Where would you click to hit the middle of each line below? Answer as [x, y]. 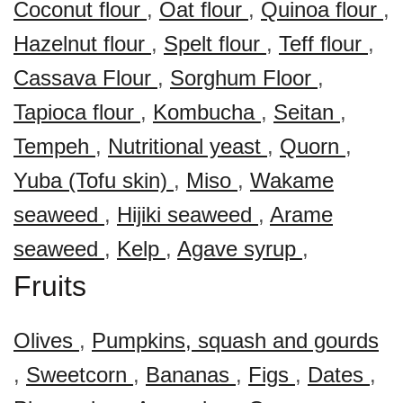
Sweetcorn [80, 375]
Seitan [307, 112]
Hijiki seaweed [188, 215]
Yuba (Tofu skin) [94, 180]
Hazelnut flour [82, 44]
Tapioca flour [77, 112]
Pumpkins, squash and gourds [235, 340]
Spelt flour [215, 44]
